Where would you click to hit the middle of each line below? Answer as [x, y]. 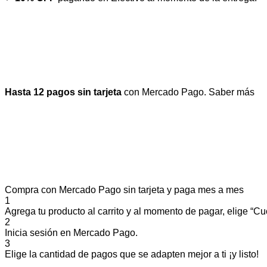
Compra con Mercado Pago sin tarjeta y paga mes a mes [124, 190]
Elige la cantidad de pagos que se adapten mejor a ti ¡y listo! [132, 254]
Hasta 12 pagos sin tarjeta [63, 92]
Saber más [232, 92]
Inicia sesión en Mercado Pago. [71, 232]
